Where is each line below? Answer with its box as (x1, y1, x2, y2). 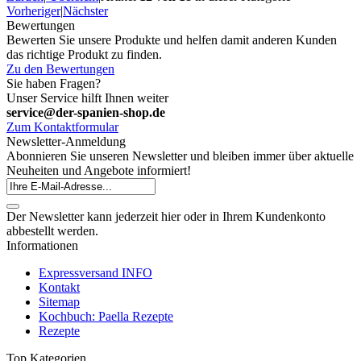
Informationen (6, 239, 78, 253)
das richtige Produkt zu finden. (6, 48, 162, 62)
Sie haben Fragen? (6, 77, 101, 91)
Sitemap (39, 295, 80, 309)
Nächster (63, 4, 108, 19)
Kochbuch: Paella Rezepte (39, 309, 173, 324)
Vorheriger (6, 4, 60, 19)
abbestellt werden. (6, 224, 98, 239)
